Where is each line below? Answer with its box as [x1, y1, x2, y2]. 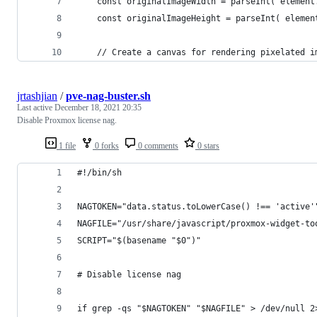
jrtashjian [17, 89, 57, 102]
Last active [17, 102, 54, 113]
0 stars [195, 140, 219, 151]
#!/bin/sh [77, 167, 122, 178]
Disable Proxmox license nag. [17, 115, 117, 125]
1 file [57, 140, 76, 151]
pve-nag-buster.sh [66, 89, 151, 102]
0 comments [136, 140, 178, 151]
